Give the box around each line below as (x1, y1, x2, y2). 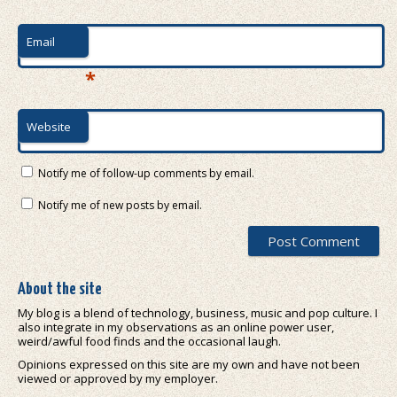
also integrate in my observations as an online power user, (18, 318, 334, 335)
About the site (18, 280, 102, 298)
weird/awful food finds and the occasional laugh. (18, 332, 281, 349)
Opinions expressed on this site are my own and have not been (18, 355, 360, 372)
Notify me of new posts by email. (38, 197, 202, 213)
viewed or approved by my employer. (18, 370, 218, 386)
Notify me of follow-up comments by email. (38, 165, 254, 181)
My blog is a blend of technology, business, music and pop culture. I (18, 304, 378, 321)
